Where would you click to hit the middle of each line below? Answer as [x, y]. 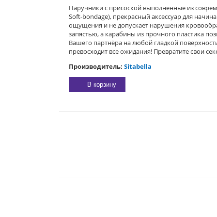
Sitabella [138, 66]
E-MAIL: [126, 144]
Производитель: [96, 66]
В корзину [102, 85]
